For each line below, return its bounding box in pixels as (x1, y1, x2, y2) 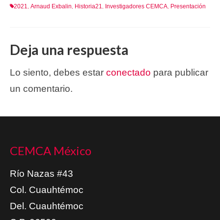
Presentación (170, 2, 206, 10)
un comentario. (10, 83, 73, 94)
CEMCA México (10, 143, 91, 158)
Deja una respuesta (10, 41, 129, 58)
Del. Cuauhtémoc (10, 200, 83, 211)
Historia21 (75, 2, 102, 10)
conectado (106, 67, 151, 78)
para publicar (151, 67, 208, 78)
